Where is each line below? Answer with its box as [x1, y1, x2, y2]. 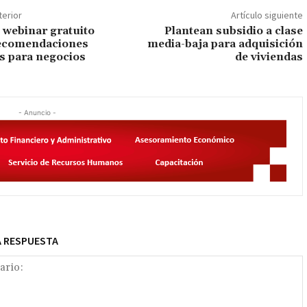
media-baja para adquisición [147, 37, 303, 51]
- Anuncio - [18, 108, 56, 117]
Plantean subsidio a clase [164, 24, 303, 38]
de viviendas [234, 50, 303, 64]
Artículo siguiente [230, 9, 303, 22]
